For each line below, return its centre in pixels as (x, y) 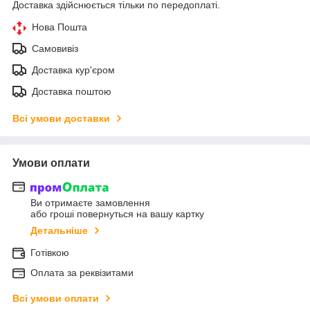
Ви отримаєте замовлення (90, 203)
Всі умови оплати (56, 299)
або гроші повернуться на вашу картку (117, 214)
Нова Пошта (60, 27)
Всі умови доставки (61, 118)
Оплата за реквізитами (82, 273)
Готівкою (50, 253)
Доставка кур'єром (73, 70)
